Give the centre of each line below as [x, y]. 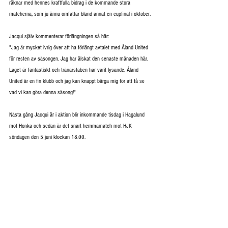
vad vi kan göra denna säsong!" [42, 93]
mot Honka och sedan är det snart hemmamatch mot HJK [71, 126]
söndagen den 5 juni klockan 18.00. [47, 137]
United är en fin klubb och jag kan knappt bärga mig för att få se [78, 81]
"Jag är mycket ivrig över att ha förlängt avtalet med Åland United [79, 48]
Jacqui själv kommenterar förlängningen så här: [60, 37]
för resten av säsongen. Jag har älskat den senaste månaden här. [79, 59]
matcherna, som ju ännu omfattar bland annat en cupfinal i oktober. [80, 14]
